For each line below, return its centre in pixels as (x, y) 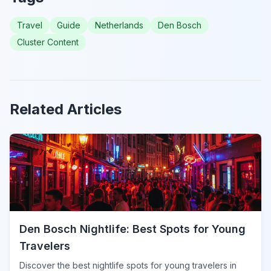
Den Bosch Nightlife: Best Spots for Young (132, 229)
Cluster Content (48, 42)
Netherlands (119, 25)
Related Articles (66, 109)
